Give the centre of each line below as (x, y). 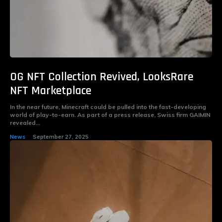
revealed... (25, 123)
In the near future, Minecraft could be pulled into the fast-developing (108, 107)
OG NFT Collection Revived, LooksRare (102, 77)
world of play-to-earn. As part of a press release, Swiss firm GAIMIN (110, 115)
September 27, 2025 (61, 137)
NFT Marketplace (51, 91)
